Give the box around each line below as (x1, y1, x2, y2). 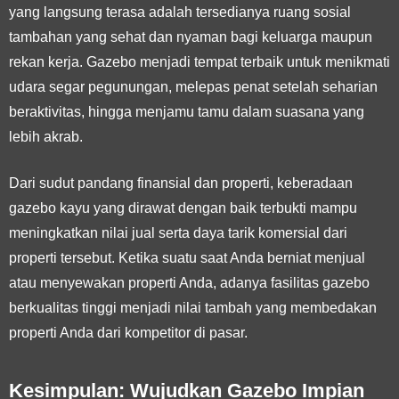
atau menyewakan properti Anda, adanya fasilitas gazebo (9, 274, 370, 290)
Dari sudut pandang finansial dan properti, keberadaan (9, 175, 353, 191)
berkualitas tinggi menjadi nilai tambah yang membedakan (9, 299, 377, 315)
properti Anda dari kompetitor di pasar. (9, 324, 248, 340)
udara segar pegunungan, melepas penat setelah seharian (9, 78, 378, 94)
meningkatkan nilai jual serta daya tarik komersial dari (9, 224, 347, 240)
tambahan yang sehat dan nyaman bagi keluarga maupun (9, 28, 372, 45)
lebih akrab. (9, 128, 83, 144)
